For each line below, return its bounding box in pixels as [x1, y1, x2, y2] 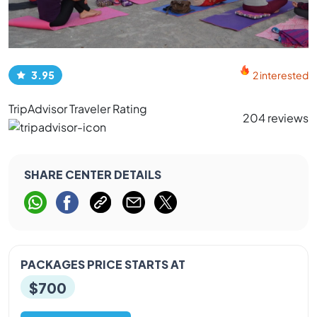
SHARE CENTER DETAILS [24, 163, 161, 183]
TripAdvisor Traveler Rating [8, 101, 147, 116]
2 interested [253, 69, 309, 81]
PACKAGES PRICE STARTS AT [21, 253, 185, 273]
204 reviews [243, 110, 309, 125]
